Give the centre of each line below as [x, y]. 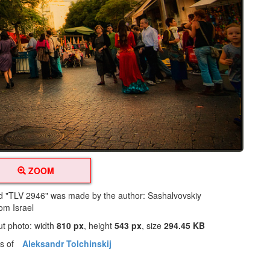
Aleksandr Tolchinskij [67, 243]
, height [99, 225]
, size [153, 225]
